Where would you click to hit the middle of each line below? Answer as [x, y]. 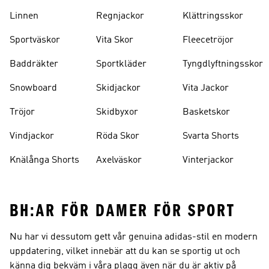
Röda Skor [118, 137]
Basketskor [206, 113]
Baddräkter [34, 65]
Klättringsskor [213, 17]
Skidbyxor [117, 113]
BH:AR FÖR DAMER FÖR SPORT [122, 211]
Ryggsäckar [208, 7]
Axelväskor [119, 161]
